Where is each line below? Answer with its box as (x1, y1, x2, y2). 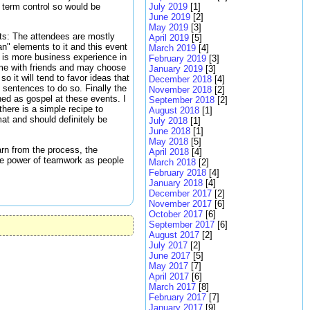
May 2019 (149, 22, 188, 33)
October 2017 (149, 209, 203, 219)
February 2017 (149, 292, 206, 302)
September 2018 (149, 95, 215, 105)
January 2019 (149, 64, 203, 74)
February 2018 (149, 167, 206, 178)
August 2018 (149, 105, 199, 116)
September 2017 (149, 219, 215, 230)
